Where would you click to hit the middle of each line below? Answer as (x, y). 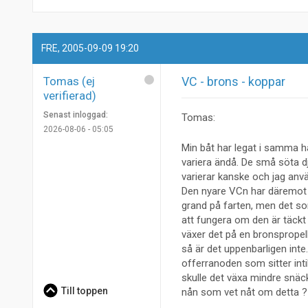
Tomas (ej (69, 81)
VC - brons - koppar (233, 82)
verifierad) (70, 96)
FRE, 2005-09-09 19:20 (90, 48)
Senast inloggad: (76, 115)
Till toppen (84, 291)
